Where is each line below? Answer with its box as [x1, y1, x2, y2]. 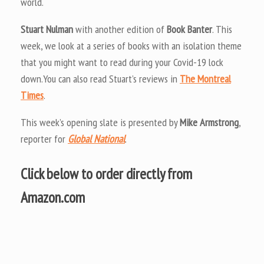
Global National [68, 131, 125, 146]
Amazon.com [21, 187, 85, 207]
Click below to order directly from [21, 164, 192, 184]
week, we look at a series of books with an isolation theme [21, 38, 242, 52]
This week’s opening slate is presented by [21, 115, 180, 129]
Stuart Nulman [21, 22, 75, 36]
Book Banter [167, 22, 212, 36]
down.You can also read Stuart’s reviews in [21, 71, 177, 85]
